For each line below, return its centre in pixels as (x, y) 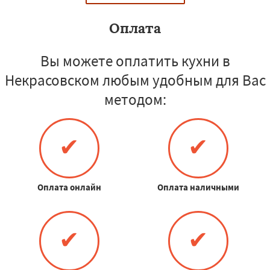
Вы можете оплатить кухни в (135, 61)
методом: (135, 99)
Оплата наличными (198, 187)
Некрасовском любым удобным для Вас (135, 80)
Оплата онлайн (69, 187)
